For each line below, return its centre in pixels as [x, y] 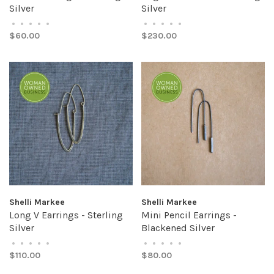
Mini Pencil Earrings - [189, 215]
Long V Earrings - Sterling [66, 215]
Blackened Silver [178, 228]
